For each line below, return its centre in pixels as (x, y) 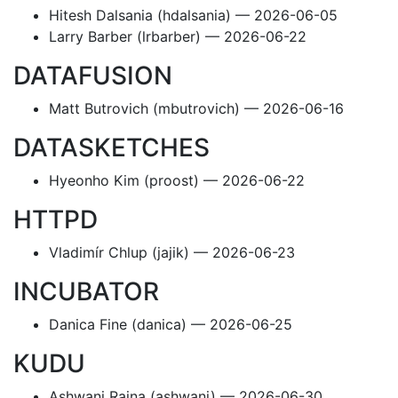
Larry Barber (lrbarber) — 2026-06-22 (178, 36)
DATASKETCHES (115, 147)
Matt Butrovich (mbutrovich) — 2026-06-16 (196, 108)
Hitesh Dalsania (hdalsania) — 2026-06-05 (193, 15)
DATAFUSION (96, 76)
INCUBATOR (89, 291)
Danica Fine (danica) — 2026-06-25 (171, 324)
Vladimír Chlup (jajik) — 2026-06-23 (172, 252)
